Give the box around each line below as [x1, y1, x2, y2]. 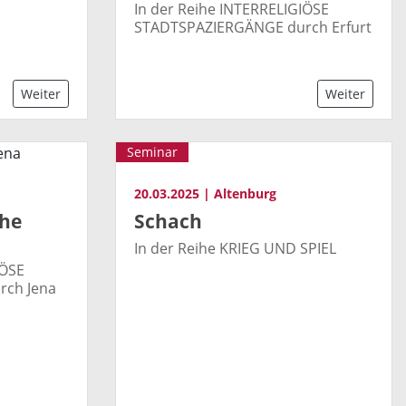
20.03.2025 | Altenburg [134, 185, 276, 203]
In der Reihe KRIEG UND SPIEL [134, 237, 336, 258]
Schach [134, 208, 202, 234]
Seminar [127, 143, 178, 161]
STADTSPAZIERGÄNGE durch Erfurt [134, 17, 372, 38]
